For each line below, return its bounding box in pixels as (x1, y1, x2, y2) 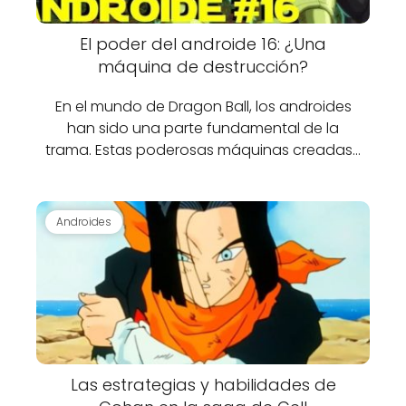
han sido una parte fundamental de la (67, 118, 339, 139)
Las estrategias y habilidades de (70, 373, 336, 396)
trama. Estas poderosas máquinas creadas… (45, 140, 361, 160)
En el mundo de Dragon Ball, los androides (54, 96, 352, 117)
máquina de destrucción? (98, 55, 308, 78)
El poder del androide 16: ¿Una (80, 33, 326, 55)
